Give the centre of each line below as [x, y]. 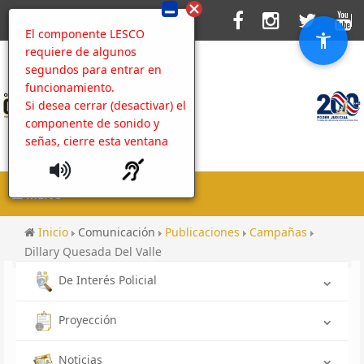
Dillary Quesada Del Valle [93, 251]
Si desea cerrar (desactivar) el [106, 105]
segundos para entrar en [93, 69]
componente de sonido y [92, 123]
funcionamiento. [70, 87]
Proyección [88, 319]
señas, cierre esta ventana [97, 141]
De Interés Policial [108, 280]
